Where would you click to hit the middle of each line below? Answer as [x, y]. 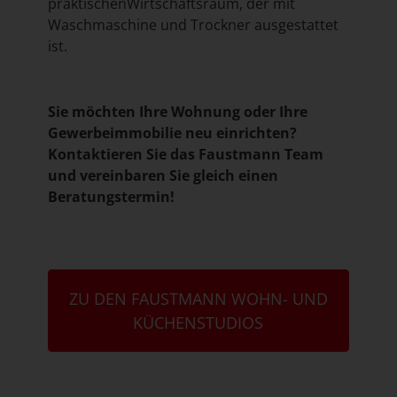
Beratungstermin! [111, 196]
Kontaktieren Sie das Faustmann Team [185, 154]
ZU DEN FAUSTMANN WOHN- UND [198, 299]
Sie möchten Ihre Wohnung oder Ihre [177, 111]
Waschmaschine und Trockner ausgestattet [193, 24]
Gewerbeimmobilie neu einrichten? [172, 132]
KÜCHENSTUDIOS [198, 323]
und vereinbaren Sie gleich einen [163, 175]
